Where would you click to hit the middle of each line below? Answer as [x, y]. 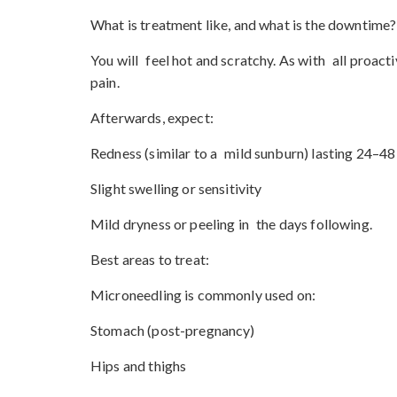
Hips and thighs [139, 365]
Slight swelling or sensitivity [176, 188]
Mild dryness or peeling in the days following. [231, 223]
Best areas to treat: [150, 259]
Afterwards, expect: [152, 117]
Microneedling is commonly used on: [203, 294]
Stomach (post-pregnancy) [173, 330]
